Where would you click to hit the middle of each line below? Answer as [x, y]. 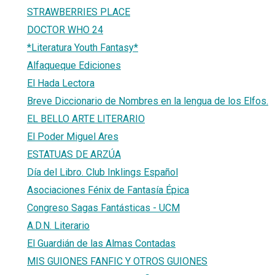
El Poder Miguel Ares [73, 136]
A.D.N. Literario [58, 225]
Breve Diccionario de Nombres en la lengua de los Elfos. [148, 101]
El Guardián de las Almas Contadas [101, 243]
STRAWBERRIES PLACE [79, 12]
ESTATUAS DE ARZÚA [74, 154]
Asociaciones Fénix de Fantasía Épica [108, 190]
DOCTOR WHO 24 [65, 29]
